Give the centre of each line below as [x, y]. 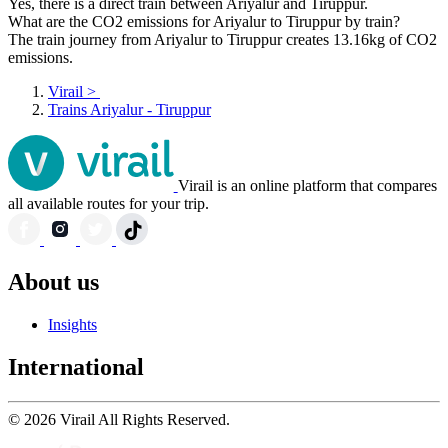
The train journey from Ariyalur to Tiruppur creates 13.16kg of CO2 [222, 40]
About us [53, 282]
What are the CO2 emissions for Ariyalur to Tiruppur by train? [204, 22]
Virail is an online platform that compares [307, 186]
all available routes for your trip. [108, 204]
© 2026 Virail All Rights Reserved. [119, 420]
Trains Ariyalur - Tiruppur [129, 110]
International [76, 367]
